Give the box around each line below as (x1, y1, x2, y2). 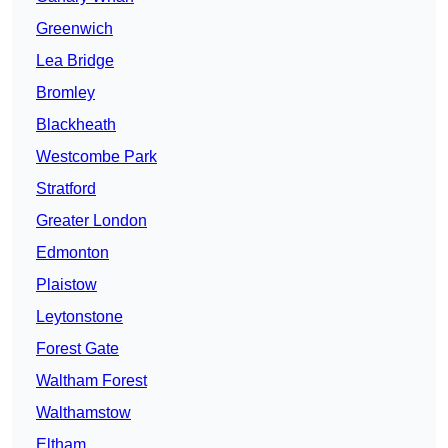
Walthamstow (36, 404, 131, 422)
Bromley (36, 84, 95, 102)
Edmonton (36, 244, 109, 262)
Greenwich (36, 20, 113, 38)
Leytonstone (36, 308, 123, 326)
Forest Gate (36, 340, 119, 358)
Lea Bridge (36, 52, 114, 70)
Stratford (36, 180, 96, 198)
